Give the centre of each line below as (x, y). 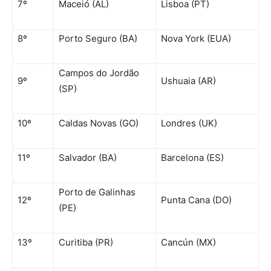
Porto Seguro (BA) (98, 38)
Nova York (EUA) (196, 38)
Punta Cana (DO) (196, 200)
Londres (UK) (189, 123)
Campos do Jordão (99, 73)
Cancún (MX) (188, 242)
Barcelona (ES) (192, 157)
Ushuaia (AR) (188, 80)
